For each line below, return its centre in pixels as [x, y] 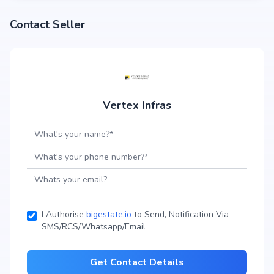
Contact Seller [47, 24]
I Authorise [64, 214]
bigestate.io [109, 214]
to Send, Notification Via [180, 214]
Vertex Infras [137, 105]
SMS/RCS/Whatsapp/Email [94, 227]
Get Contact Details [137, 262]
